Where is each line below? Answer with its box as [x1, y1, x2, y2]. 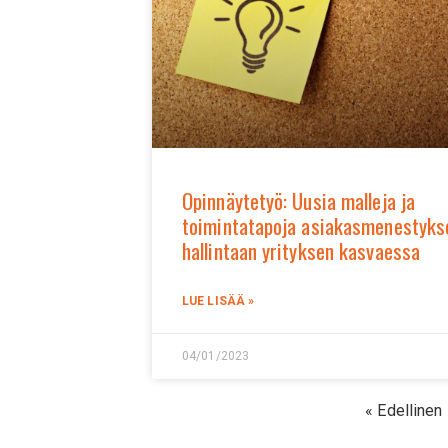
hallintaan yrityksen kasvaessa [182, 235, 421, 267]
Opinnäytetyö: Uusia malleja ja [182, 185, 416, 217]
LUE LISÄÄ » [182, 294, 255, 309]
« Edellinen [365, 401, 443, 421]
